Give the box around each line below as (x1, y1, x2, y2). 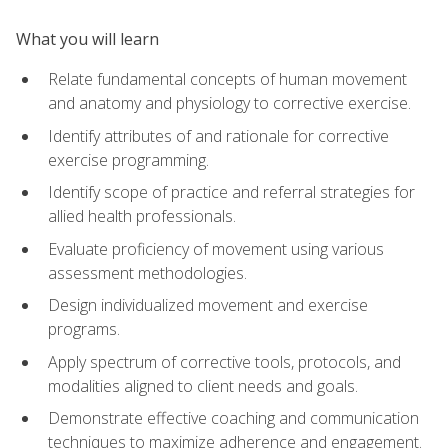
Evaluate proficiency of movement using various (48, 237, 384, 260)
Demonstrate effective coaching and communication (48, 407, 419, 430)
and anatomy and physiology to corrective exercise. (48, 91, 411, 114)
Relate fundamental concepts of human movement (48, 67, 407, 90)
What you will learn (16, 27, 159, 50)
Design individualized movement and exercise (48, 294, 368, 317)
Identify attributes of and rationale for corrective (48, 124, 389, 147)
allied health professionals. (48, 205, 236, 228)
